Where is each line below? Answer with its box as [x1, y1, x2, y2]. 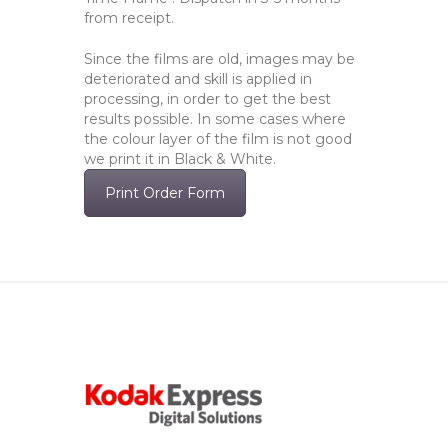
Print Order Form [105, 183, 225, 202]
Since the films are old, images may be [84, 49, 355, 68]
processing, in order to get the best [84, 89, 331, 108]
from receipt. [84, 8, 174, 27]
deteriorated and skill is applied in [84, 69, 312, 88]
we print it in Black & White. [84, 149, 276, 168]
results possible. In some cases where [84, 109, 346, 128]
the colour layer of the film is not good [84, 129, 352, 148]
